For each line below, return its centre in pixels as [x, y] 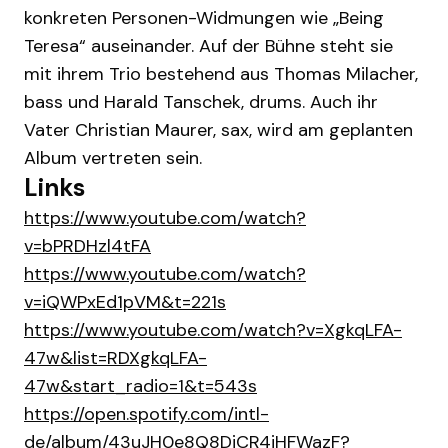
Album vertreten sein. [113, 158]
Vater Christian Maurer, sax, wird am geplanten [218, 130]
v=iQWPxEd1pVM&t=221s [125, 302]
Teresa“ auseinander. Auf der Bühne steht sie [208, 46]
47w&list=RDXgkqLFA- [115, 358]
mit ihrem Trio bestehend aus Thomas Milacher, [221, 74]
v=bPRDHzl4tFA [87, 246]
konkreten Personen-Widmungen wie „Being [204, 18]
